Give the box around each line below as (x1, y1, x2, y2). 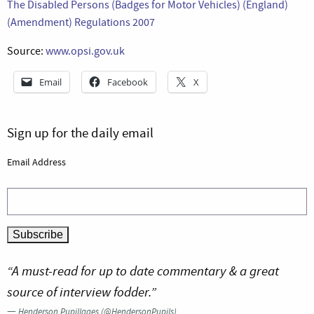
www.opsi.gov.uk (46, 43, 125, 58)
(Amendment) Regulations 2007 (7, 15, 155, 29)
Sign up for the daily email (7, 123, 153, 142)
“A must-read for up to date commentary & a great (7, 262, 279, 280)
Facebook (107, 75, 148, 88)
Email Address (7, 155, 66, 168)
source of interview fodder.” (7, 283, 156, 301)
